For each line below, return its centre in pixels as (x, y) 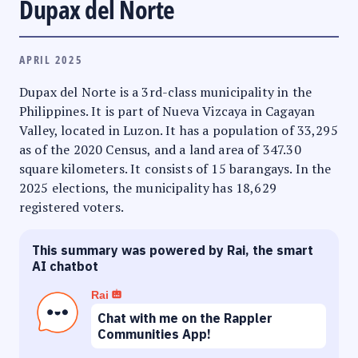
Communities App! (154, 334)
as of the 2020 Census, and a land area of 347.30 (160, 149)
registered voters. (72, 207)
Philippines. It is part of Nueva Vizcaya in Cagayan (167, 111)
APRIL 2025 (51, 59)
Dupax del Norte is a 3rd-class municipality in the (166, 91)
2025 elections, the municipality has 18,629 (148, 187)
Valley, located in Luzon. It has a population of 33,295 (179, 130)
